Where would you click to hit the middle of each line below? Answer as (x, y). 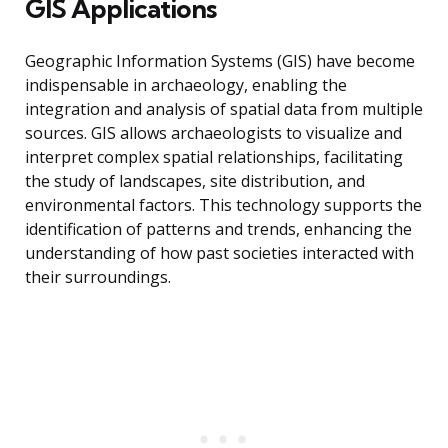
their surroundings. (98, 277)
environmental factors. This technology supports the (223, 205)
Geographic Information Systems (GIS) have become (220, 61)
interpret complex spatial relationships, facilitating (214, 157)
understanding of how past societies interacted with (219, 253)
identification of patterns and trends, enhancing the (218, 229)
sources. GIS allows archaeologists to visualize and (213, 133)
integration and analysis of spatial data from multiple (224, 109)
